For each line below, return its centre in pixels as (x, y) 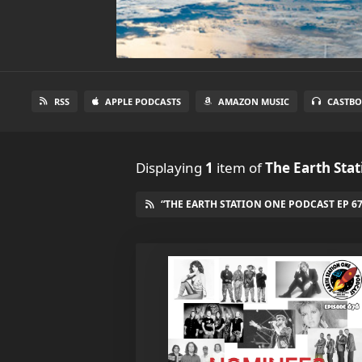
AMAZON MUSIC (254, 101)
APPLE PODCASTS (143, 101)
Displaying (170, 168)
